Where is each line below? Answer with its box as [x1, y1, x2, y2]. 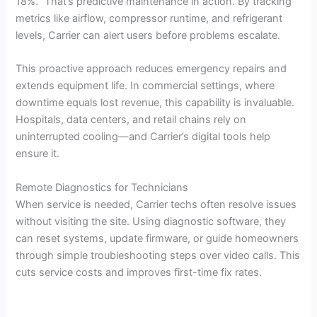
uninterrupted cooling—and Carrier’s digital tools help [16, 130, 271, 144]
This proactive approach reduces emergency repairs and [16, 62, 287, 76]
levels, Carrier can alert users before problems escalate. [16, 29, 281, 42]
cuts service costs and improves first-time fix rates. [16, 265, 263, 279]
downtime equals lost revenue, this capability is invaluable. [16, 96, 295, 110]
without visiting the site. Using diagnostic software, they [16, 214, 287, 228]
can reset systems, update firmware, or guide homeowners [16, 231, 299, 245]
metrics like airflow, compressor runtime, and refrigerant [16, 12, 283, 25]
